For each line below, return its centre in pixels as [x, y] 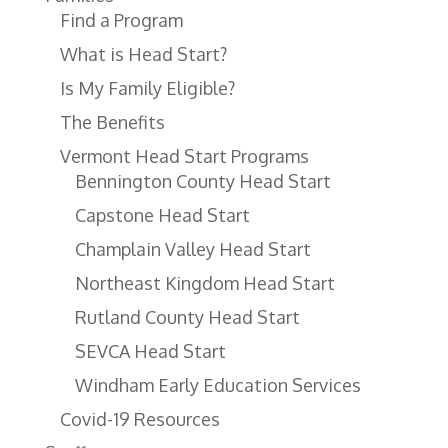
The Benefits [112, 122]
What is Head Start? [143, 54]
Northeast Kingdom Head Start [204, 283]
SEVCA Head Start [150, 351]
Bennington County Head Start [202, 181]
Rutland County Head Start [187, 317]
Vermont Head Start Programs [184, 156]
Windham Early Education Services [217, 385]
